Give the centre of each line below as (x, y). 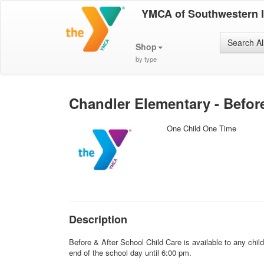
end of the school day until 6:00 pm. (133, 253)
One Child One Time (202, 128)
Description (98, 219)
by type (146, 59)
